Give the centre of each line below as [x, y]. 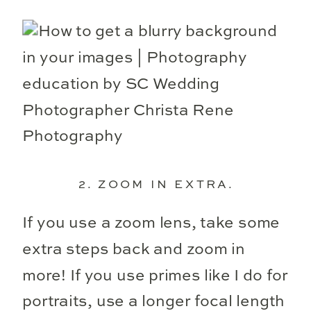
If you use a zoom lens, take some [151, 223]
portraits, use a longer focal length [154, 302]
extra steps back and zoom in [134, 249]
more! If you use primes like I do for [155, 276]
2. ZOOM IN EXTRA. [156, 184]
